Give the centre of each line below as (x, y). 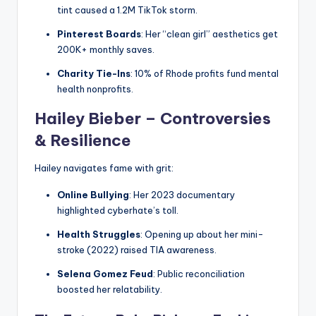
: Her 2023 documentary (182, 195)
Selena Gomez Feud (105, 274)
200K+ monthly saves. (106, 50)
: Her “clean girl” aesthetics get (209, 34)
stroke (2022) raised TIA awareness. (137, 250)
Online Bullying (93, 195)
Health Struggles (99, 235)
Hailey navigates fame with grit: (104, 168)
